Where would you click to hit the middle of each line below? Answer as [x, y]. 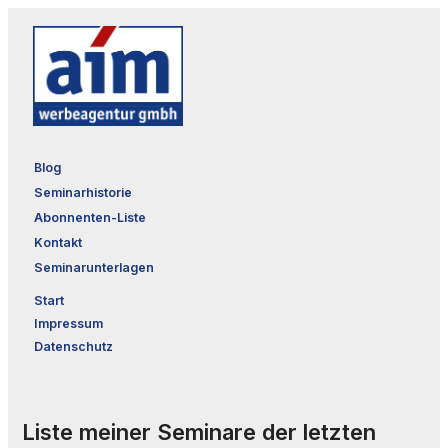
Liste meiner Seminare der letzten [199, 431]
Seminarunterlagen [94, 267]
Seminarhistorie [83, 192]
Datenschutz [73, 346]
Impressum [68, 323]
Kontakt [58, 242]
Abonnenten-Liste [90, 217]
